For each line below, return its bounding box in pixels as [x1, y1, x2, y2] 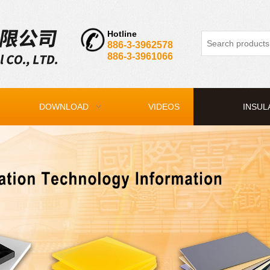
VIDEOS [148, 102, 180, 111]
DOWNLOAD [39, 102, 89, 111]
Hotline [105, 29, 137, 39]
